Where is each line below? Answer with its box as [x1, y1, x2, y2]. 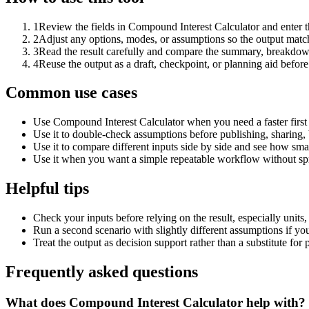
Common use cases [6, 83, 137, 102]
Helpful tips [6, 179, 89, 198]
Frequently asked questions [6, 263, 198, 281]
